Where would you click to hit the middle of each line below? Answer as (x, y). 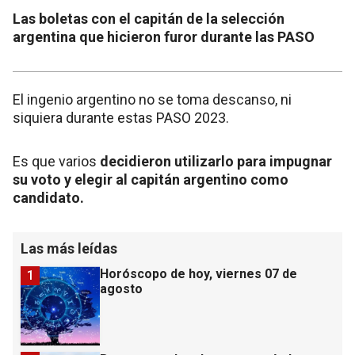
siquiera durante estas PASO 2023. (122, 118)
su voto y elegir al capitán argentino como (151, 180)
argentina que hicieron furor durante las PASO (164, 37)
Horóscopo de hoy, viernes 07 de (198, 274)
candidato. (48, 198)
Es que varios (56, 162)
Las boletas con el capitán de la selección (149, 19)
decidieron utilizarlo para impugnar (216, 162)
